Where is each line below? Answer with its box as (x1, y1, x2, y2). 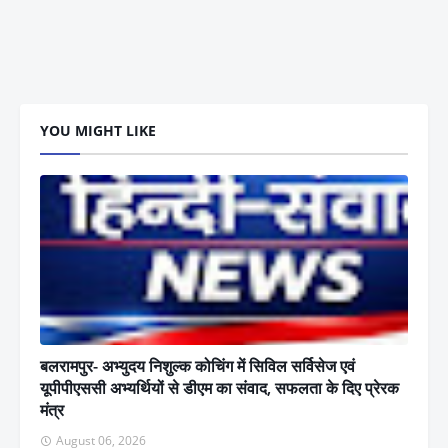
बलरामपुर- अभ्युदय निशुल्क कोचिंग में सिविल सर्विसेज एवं (40, 354, 355, 377)
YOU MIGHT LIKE (40, 120, 156, 140)
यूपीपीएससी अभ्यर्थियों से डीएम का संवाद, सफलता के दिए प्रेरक (40, 376, 399, 399)
